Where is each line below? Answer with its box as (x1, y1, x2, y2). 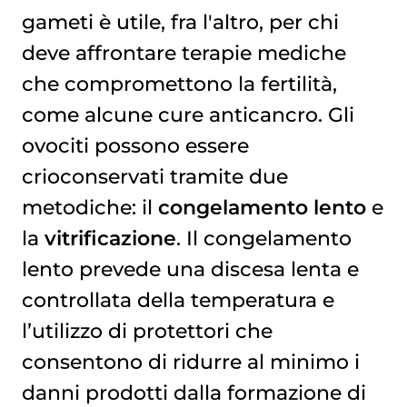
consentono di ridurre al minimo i (21, 350, 360, 374)
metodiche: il (21, 195, 158, 220)
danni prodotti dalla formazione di (21, 381, 366, 405)
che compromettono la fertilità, (21, 72, 337, 96)
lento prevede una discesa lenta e (21, 257, 359, 282)
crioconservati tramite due (21, 164, 288, 189)
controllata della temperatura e (21, 288, 334, 313)
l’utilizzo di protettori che (21, 319, 273, 343)
